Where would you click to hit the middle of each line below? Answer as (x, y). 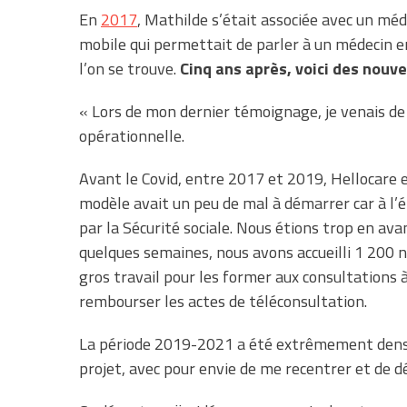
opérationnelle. (132, 135)
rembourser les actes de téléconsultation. (223, 301)
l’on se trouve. (129, 68)
